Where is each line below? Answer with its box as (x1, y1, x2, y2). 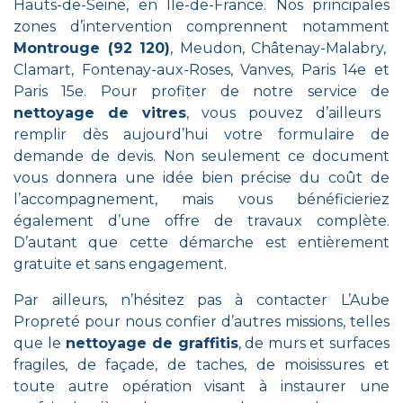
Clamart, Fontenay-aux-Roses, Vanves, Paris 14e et (13, 61, 390, 78)
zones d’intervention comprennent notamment (13, 18, 390, 35)
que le (13, 335, 61, 352)
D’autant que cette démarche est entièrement (13, 234, 390, 251)
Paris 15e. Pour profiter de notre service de (13, 83, 390, 100)
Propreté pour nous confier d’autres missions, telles (13, 313, 390, 330)
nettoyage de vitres (13, 104, 186, 121)
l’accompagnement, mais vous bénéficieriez (13, 191, 390, 208)
